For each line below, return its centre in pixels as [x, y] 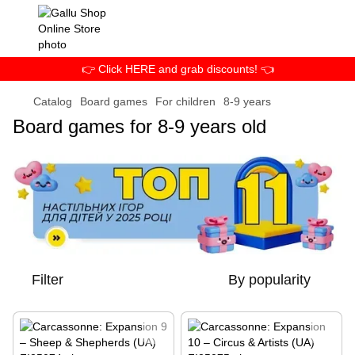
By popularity [269, 279]
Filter [48, 279]
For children [185, 101]
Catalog [53, 101]
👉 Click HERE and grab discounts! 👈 [177, 69]
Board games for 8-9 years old [139, 126]
